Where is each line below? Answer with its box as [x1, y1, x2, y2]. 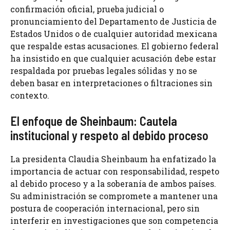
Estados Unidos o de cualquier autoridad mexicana [10, 28, 217, 40]
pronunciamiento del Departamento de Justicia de [10, 16, 217, 27]
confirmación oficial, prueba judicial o [10, 4, 164, 15]
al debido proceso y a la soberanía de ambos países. [10, 178, 216, 189]
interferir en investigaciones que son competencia [10, 215, 218, 226]
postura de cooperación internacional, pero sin [10, 203, 200, 214]
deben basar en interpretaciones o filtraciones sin [10, 78, 213, 89]
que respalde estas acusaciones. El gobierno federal [10, 41, 219, 52]
